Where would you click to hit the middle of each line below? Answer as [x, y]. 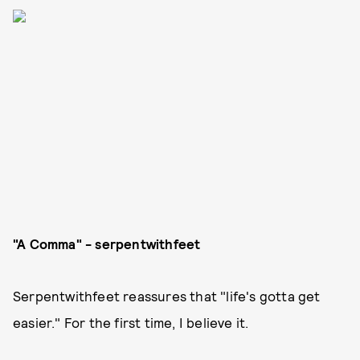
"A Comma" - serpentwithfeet [107, 243]
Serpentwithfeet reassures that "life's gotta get [167, 296]
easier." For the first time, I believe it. [131, 322]
